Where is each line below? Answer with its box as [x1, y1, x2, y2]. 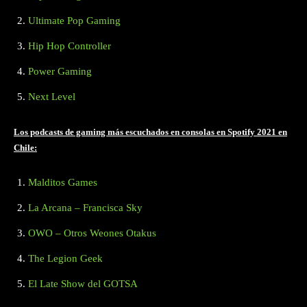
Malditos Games [28, 176, 97, 188]
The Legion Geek [28, 252, 103, 264]
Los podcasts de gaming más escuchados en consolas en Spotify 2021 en [14, 126, 287, 137]
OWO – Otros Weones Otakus [28, 227, 156, 238]
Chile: [14, 142, 37, 153]
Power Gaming [28, 65, 92, 77]
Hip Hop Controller [28, 40, 111, 51]
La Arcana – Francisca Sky [28, 201, 143, 213]
